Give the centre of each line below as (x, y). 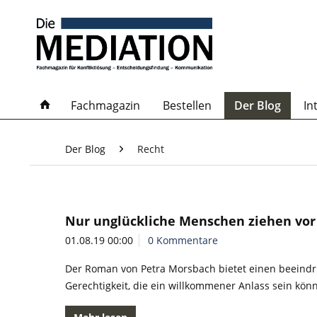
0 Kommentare (183, 240)
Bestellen (187, 105)
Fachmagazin (105, 105)
